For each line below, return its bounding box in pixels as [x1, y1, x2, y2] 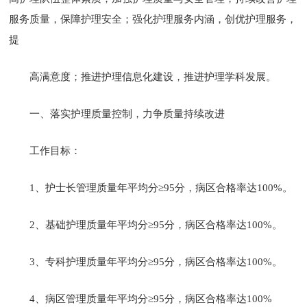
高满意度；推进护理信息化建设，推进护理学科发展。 [29, 71, 277, 82]
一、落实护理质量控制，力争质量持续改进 [29, 108, 225, 119]
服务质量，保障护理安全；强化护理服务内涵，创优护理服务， [9, 13, 297, 25]
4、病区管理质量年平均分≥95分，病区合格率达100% [29, 293, 273, 304]
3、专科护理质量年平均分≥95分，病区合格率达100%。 [29, 256, 283, 267]
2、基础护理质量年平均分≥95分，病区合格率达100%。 [29, 219, 283, 230]
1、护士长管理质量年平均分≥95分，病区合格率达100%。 [29, 182, 293, 193]
